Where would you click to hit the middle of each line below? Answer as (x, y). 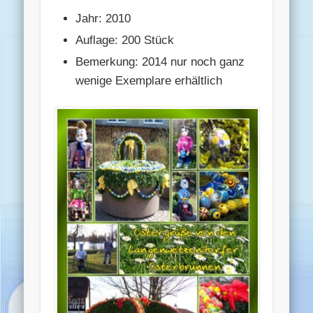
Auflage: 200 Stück (125, 40)
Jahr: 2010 (103, 18)
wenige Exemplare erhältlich (149, 80)
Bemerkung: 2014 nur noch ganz (160, 61)
